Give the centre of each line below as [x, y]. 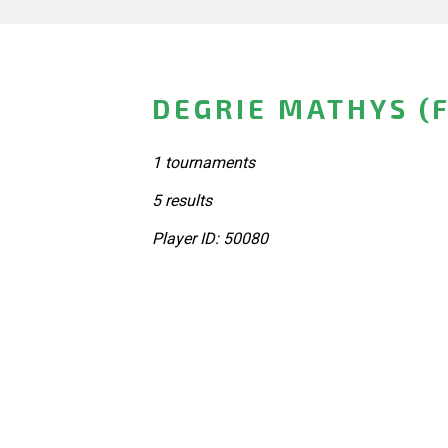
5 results [182, 200]
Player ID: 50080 [210, 238]
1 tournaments [203, 162]
